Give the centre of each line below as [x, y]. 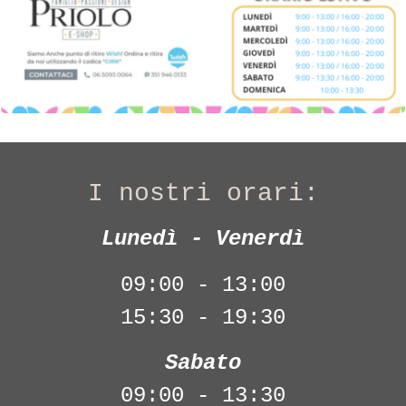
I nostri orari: [203, 194]
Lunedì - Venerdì [203, 239]
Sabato [203, 362]
